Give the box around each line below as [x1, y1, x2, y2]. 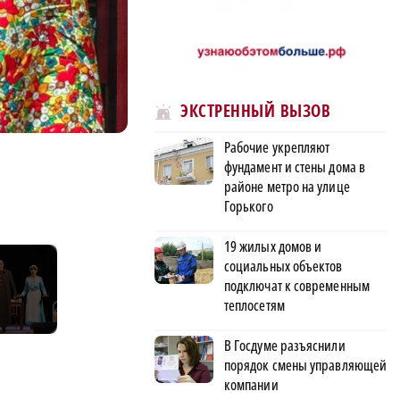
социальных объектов [224, 255, 343, 276]
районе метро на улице [224, 176, 350, 196]
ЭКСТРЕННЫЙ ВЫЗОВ [180, 99, 330, 123]
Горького [224, 196, 273, 216]
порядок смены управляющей [224, 354, 387, 375]
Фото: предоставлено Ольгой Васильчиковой [129, 142, 350, 161]
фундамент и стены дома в [224, 156, 365, 177]
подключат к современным [224, 275, 370, 296]
